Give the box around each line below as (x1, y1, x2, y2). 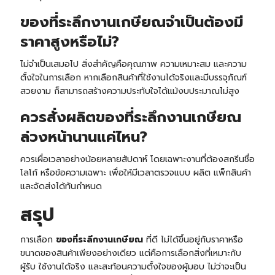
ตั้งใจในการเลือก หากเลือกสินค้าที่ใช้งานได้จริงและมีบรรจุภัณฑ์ (20, 71, 247, 85)
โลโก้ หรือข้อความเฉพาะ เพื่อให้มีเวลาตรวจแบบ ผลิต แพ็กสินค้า (20, 166, 251, 180)
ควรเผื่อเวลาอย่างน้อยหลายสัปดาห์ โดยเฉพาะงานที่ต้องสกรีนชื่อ (20, 153, 255, 166)
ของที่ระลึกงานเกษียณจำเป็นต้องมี (20, 11, 243, 34)
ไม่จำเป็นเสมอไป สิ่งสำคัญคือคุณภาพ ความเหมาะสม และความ (20, 58, 247, 71)
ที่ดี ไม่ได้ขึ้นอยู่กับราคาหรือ (142, 233, 243, 247)
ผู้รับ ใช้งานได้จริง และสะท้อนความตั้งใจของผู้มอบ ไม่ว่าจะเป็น (20, 260, 246, 274)
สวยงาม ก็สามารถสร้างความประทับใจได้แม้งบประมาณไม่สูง (20, 85, 239, 98)
